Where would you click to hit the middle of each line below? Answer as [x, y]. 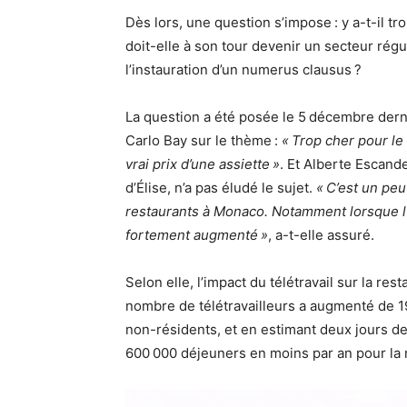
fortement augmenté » [197, 235]
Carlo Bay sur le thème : [202, 141]
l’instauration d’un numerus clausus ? [243, 70]
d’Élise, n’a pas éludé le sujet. [221, 188]
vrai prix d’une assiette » [203, 164]
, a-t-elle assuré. [321, 235]
